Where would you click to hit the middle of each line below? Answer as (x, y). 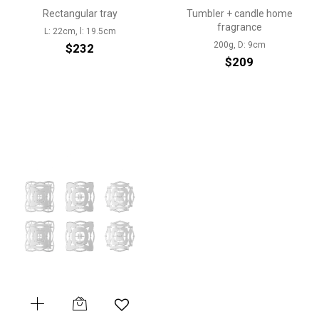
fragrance (239, 27)
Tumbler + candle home (239, 14)
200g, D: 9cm (239, 45)
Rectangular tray (80, 14)
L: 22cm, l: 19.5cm (80, 31)
